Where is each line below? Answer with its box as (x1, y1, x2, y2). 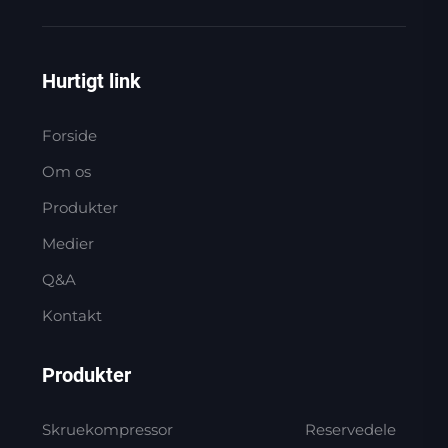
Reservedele (305, 419, 397, 439)
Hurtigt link (41, 68, 141, 93)
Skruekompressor (41, 419, 173, 439)
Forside (41, 125, 97, 145)
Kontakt (41, 305, 102, 325)
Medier (41, 233, 94, 253)
